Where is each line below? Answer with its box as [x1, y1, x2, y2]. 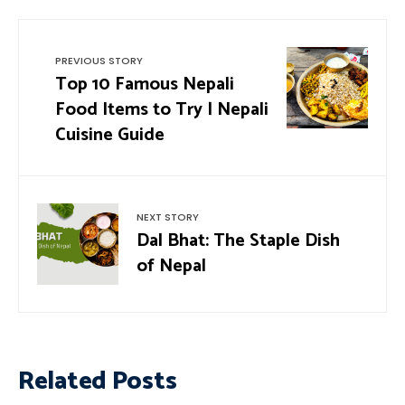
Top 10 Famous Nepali [55, 69, 234, 99]
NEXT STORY [137, 209, 199, 224]
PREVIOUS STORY [55, 52, 143, 68]
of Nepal [137, 250, 206, 281]
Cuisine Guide [55, 119, 165, 150]
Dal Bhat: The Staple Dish [137, 225, 340, 256]
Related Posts [18, 360, 177, 402]
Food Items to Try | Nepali [55, 94, 268, 125]
